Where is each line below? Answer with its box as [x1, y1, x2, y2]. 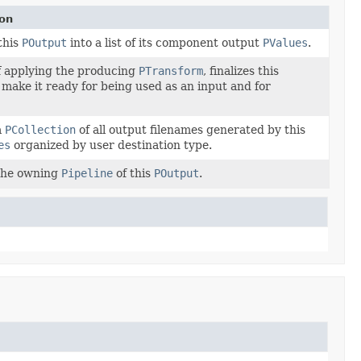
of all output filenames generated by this [75, 122, 305, 136]
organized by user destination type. [10, 138, 212, 151]
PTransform [138, 64, 203, 77]
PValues [262, 35, 308, 49]
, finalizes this [202, 64, 279, 77]
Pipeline [60, 166, 113, 180]
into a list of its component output [66, 35, 263, 49]
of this [112, 166, 154, 180]
